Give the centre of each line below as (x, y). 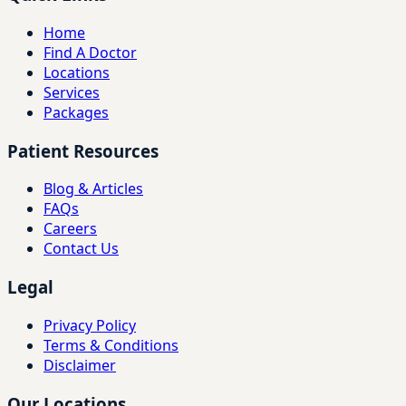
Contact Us (81, 249)
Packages (76, 112)
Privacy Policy (90, 325)
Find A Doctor (90, 53)
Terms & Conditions (111, 345)
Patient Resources (83, 150)
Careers (70, 229)
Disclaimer (80, 365)
